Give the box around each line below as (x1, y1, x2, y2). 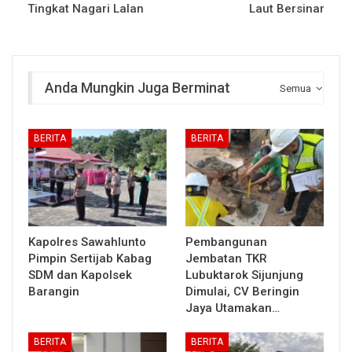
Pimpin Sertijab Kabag (28, 251, 152, 266)
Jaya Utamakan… (185, 300, 280, 315)
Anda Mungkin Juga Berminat (45, 79, 230, 96)
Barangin (28, 284, 79, 299)
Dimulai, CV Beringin (185, 284, 299, 299)
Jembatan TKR (185, 251, 267, 266)
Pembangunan (185, 234, 267, 249)
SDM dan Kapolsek (28, 267, 132, 282)
